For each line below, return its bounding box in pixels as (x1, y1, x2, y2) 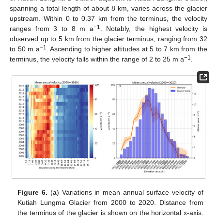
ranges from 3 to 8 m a (10, 24, 93, 32)
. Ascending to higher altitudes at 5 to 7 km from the (46, 45, 208, 53)
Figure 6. (17, 188, 48, 196)
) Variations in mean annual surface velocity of (56, 188, 203, 196)
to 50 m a (10, 45, 40, 53)
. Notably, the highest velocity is (100, 24, 208, 32)
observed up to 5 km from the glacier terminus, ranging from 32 (10, 34, 207, 43)
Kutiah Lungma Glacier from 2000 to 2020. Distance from (17, 198, 203, 206)
